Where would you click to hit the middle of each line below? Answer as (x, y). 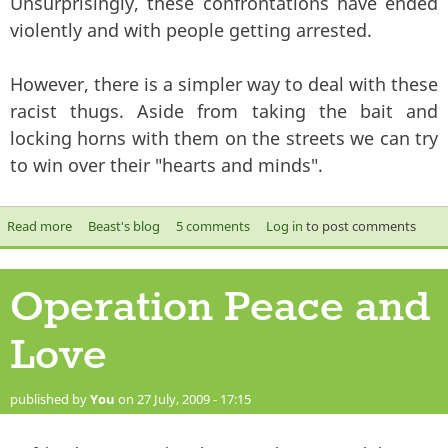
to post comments (359, 225)
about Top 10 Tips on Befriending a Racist (194, 225)
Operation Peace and (220, 307)
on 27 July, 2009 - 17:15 (183, 398)
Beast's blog (123, 225)
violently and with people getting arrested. (191, 29)
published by (50, 398)
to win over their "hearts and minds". (166, 164)
